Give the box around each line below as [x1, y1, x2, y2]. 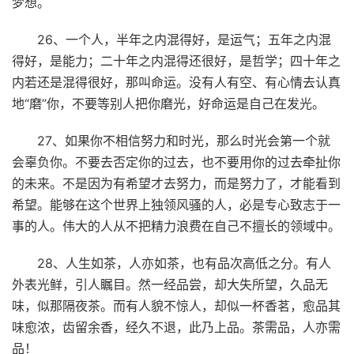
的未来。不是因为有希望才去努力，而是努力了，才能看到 [12, 175, 341, 191]
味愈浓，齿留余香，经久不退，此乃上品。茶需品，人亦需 [12, 318, 341, 335]
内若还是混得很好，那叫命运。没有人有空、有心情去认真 [12, 73, 341, 90]
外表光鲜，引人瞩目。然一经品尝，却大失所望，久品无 [12, 276, 328, 292]
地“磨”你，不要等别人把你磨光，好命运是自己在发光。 [12, 95, 325, 111]
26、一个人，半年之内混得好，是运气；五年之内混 [37, 31, 331, 47]
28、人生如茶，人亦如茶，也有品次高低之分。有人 [37, 254, 331, 271]
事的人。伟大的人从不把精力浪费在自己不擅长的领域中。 [12, 217, 341, 234]
